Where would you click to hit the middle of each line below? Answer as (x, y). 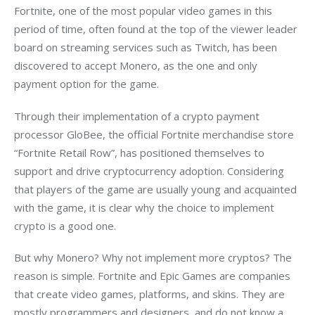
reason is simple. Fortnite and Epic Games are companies (154, 276)
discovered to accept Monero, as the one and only (137, 66)
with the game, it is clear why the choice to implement (146, 207)
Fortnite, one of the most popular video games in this (144, 11)
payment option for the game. (88, 84)
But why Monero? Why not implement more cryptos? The (154, 258)
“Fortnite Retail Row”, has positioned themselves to (141, 152)
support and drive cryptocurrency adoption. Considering (150, 171)
